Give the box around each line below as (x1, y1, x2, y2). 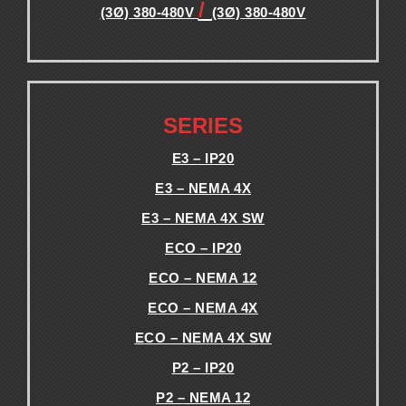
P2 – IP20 (171, 359, 235, 375)
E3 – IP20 (171, 150, 235, 166)
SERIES (163, 112, 243, 138)
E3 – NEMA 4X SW (141, 209, 265, 226)
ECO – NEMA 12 (149, 269, 257, 285)
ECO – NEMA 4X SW (134, 329, 272, 345)
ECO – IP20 (165, 239, 241, 256)
